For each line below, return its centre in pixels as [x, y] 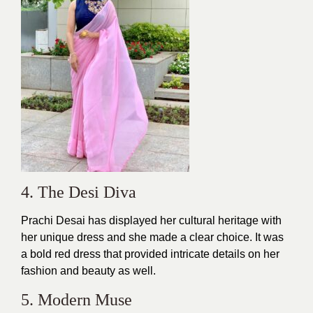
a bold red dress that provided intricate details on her [150, 254]
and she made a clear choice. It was [194, 237]
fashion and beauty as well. [88, 270]
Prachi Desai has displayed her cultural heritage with [151, 220]
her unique [48, 237]
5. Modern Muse [77, 299]
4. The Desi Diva [79, 192]
